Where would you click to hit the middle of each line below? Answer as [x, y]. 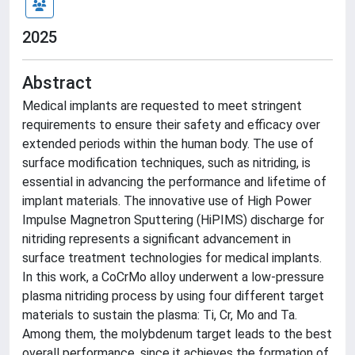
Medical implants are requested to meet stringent [162, 106]
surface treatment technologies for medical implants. [172, 258]
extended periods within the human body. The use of [168, 144]
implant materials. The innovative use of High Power [167, 201]
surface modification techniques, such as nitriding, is [166, 163]
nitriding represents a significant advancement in [157, 239]
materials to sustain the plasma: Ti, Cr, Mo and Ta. [160, 315]
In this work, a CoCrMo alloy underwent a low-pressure [173, 277]
